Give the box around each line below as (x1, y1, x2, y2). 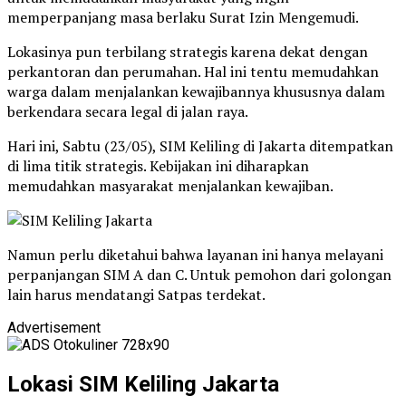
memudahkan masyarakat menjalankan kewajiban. (7, 175, 333, 196)
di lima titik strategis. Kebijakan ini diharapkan (7, 155, 309, 176)
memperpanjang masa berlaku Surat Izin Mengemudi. (7, 6, 359, 27)
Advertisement (7, 318, 101, 336)
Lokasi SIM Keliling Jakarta (7, 371, 279, 397)
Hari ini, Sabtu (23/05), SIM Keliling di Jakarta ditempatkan (7, 135, 393, 156)
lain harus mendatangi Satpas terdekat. (7, 284, 266, 304)
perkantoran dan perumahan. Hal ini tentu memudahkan (7, 61, 379, 82)
